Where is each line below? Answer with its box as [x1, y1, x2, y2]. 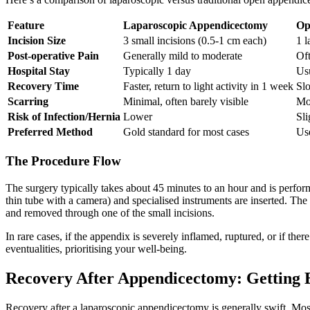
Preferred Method [8, 126, 93, 138]
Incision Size [8, 35, 66, 47]
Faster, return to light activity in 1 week [123, 80, 293, 93]
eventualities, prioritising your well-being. [6, 242, 187, 255]
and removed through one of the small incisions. [6, 206, 215, 219]
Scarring [8, 95, 48, 108]
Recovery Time [8, 80, 79, 93]
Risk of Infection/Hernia [8, 111, 120, 123]
